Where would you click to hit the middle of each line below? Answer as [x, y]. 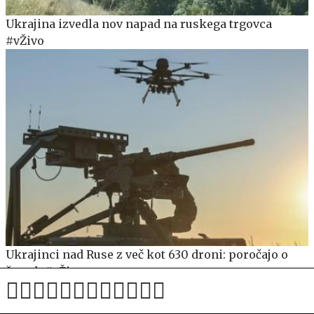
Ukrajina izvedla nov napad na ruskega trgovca [139, 24]
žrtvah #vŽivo [45, 271]
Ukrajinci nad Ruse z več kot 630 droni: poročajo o [147, 254]
